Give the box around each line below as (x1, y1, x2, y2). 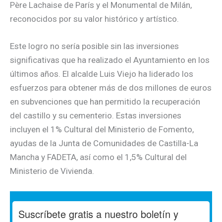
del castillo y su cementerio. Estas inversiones (10, 111, 181, 121)
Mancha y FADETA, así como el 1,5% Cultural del (10, 152, 187, 163)
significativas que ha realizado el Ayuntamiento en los (10, 55, 210, 65)
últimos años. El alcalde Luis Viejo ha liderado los (10, 69, 193, 79)
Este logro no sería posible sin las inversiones (10, 41, 179, 52)
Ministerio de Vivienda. (10, 166, 94, 176)
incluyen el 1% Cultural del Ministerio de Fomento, (10, 124, 194, 135)
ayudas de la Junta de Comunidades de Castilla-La (10, 138, 198, 149)
